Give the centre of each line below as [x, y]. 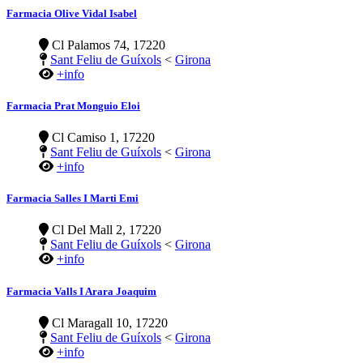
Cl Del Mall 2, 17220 [105, 230]
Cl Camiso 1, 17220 [102, 138]
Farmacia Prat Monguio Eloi [73, 105]
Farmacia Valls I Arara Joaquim [81, 291]
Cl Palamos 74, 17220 [107, 45]
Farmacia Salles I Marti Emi [73, 199]
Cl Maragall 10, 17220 [108, 322]
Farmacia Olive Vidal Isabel [72, 13]
